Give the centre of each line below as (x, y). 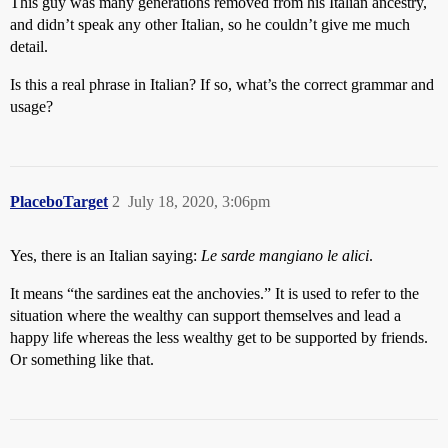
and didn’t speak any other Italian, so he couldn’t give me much (210, 24)
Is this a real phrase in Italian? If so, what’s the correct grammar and (222, 84)
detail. (29, 46)
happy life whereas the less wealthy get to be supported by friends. (219, 337)
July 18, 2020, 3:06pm (199, 201)
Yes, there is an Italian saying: (105, 255)
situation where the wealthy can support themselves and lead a (205, 315)
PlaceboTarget (59, 201)
